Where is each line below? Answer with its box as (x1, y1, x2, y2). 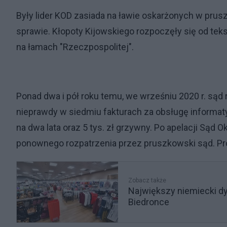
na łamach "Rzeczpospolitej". (16, 42, 136, 52)
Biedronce (128, 197, 169, 207)
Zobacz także (128, 177, 166, 184)
